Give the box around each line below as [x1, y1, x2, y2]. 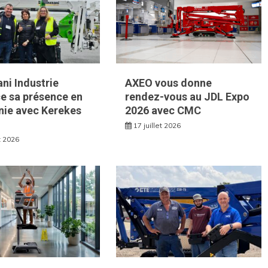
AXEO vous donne [125, 77, 212, 90]
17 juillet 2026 [133, 121, 181, 130]
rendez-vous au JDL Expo [125, 90, 250, 103]
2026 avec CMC [125, 104, 202, 117]
